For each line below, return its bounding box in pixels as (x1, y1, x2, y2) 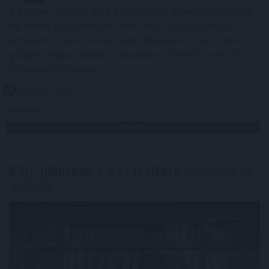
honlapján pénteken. (9, 61, 99, 76)
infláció (9, 178, 51, 196)
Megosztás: (9, 104, 44, 113)
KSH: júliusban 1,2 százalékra (9, 163, 180, 180)
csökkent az (180, 163, 252, 180)
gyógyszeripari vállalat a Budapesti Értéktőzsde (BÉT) (9, 47, 252, 61)
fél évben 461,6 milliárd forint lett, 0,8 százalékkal (9, 18, 231, 32)
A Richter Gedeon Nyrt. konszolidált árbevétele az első (9, 4, 253, 18)
